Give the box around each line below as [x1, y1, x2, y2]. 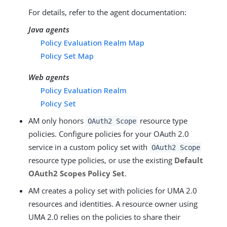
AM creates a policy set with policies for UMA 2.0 [28, 185, 197, 196]
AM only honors [28, 116, 86, 126]
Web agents [28, 72, 69, 82]
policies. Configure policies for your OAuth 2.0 [28, 129, 189, 139]
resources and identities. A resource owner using [28, 199, 198, 209]
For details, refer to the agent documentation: [28, 7, 186, 17]
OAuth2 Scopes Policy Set [28, 168, 125, 178]
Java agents [28, 24, 69, 34]
